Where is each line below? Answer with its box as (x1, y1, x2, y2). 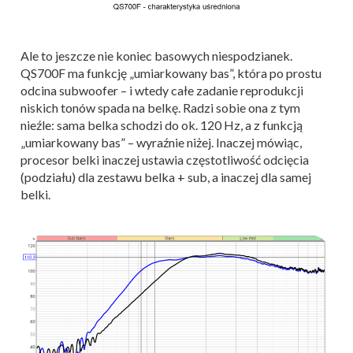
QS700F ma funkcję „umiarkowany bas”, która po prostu (20, 65, 321, 81)
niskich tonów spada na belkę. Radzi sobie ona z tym (20, 100, 300, 116)
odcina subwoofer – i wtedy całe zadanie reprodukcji (20, 83, 303, 98)
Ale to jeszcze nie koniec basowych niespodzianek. (20, 48, 292, 64)
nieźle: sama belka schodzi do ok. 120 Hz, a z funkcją (20, 117, 303, 133)
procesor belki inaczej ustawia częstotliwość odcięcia (20, 152, 309, 168)
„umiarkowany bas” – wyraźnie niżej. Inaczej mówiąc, (20, 135, 302, 150)
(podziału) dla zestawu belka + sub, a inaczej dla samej (20, 169, 311, 185)
